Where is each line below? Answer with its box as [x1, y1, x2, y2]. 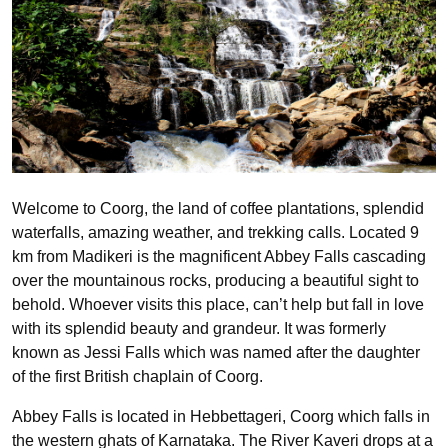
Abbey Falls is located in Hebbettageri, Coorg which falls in [12, 407, 430, 425]
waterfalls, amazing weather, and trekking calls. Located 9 [12, 223, 419, 241]
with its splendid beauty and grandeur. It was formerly [12, 319, 386, 337]
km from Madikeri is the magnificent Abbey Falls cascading [12, 247, 426, 265]
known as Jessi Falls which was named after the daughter [12, 343, 420, 361]
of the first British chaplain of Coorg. [12, 367, 267, 385]
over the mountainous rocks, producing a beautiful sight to [12, 271, 419, 289]
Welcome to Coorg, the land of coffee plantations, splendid [12, 199, 424, 217]
